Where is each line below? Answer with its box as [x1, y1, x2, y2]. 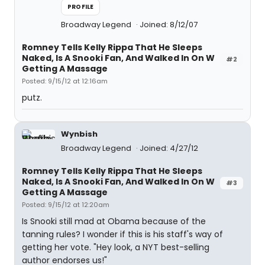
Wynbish [61, 128, 98, 140]
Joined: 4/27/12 [140, 143, 198, 154]
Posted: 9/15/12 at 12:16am [22, 76, 108, 86]
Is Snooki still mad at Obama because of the [22, 215, 206, 227]
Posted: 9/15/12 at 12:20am [22, 200, 109, 209]
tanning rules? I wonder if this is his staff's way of [22, 228, 223, 240]
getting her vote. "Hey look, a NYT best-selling [22, 241, 209, 253]
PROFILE [67, 2, 94, 11]
